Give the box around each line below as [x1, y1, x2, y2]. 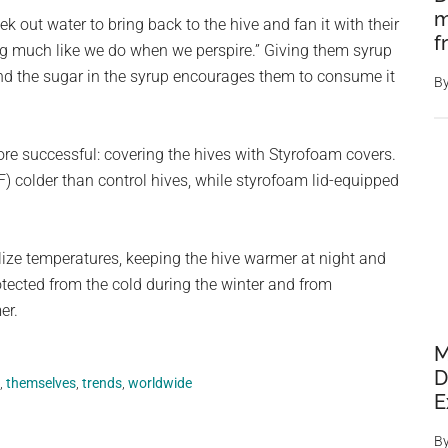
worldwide [128, 375, 192, 392]
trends [82, 375, 122, 392]
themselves [6, 375, 76, 392]
